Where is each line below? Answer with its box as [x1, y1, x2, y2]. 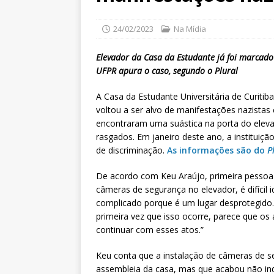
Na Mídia [174, 23, 206, 35]
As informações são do [167, 144, 267, 157]
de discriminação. [96, 144, 167, 157]
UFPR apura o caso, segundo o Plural [96, 65, 238, 77]
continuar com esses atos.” [96, 224, 204, 236]
